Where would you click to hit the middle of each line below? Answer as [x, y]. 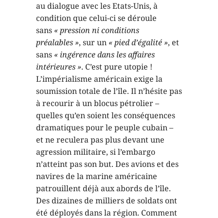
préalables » [57, 42]
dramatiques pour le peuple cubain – [105, 127]
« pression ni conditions [97, 30]
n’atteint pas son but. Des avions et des [107, 164]
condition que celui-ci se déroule [96, 18]
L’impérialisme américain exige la [99, 79]
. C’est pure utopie [115, 66]
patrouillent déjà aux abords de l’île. [103, 188]
